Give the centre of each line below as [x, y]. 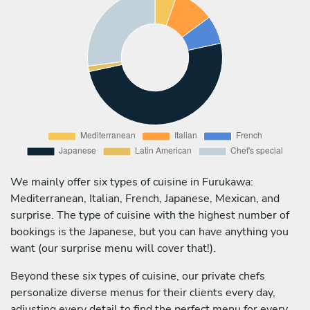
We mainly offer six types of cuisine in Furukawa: [132, 182]
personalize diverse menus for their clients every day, [143, 292]
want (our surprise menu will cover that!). [113, 248]
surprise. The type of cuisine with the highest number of [150, 215]
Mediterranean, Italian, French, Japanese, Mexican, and [145, 198]
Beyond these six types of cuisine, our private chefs [138, 276]
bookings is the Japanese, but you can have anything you [149, 231]
